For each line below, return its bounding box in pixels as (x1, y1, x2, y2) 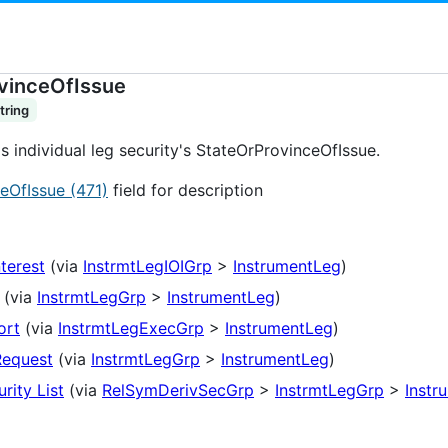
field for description (108, 180, 263, 200)
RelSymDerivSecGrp (102, 380, 254, 401)
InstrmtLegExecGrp (58, 318, 204, 339)
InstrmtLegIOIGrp (83, 256, 212, 277)
